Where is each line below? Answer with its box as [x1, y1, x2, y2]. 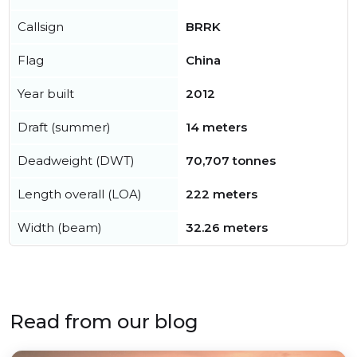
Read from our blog [10, 310, 198, 333]
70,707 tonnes [186, 153, 276, 168]
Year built [18, 86, 74, 101]
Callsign [18, 19, 64, 34]
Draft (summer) [18, 120, 111, 135]
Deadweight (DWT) [18, 153, 135, 168]
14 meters [186, 120, 247, 135]
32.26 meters [186, 220, 268, 235]
